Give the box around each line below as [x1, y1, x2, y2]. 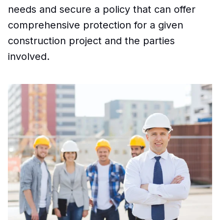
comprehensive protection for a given [8, 19, 183, 31]
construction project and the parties [8, 34, 175, 47]
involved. [8, 50, 50, 62]
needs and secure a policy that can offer [8, 3, 195, 15]
